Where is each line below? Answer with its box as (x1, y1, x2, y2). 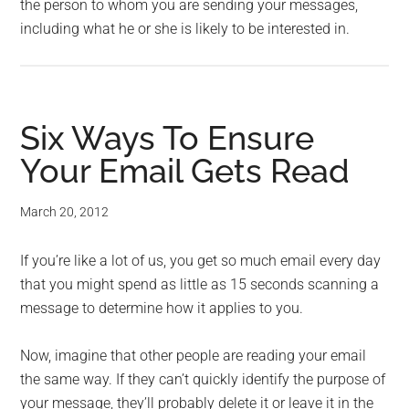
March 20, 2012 (20, 204, 110, 220)
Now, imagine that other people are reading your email (20, 347, 367, 365)
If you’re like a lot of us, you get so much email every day (20, 252, 382, 270)
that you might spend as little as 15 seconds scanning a (20, 276, 380, 294)
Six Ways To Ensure (20, 119, 315, 158)
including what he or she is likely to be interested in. (20, 20, 351, 38)
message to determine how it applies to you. (20, 299, 304, 318)
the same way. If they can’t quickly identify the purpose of (20, 371, 386, 389)
